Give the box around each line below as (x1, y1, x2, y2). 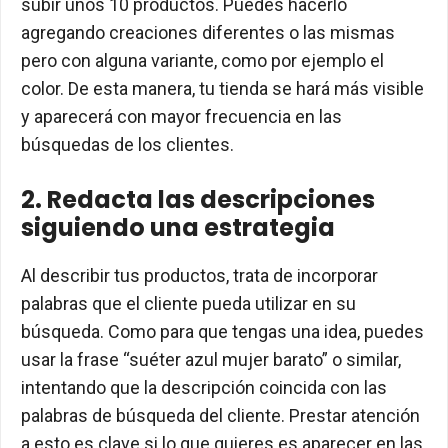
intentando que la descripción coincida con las (21, 377, 387, 399)
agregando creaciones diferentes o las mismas (21, 22, 395, 44)
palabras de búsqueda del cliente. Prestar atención (21, 405, 420, 427)
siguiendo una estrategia (21, 211, 335, 245)
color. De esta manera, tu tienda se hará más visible (21, 78, 424, 100)
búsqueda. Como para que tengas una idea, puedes (21, 321, 424, 343)
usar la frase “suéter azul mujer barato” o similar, (21, 349, 401, 371)
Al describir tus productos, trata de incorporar (21, 265, 378, 287)
